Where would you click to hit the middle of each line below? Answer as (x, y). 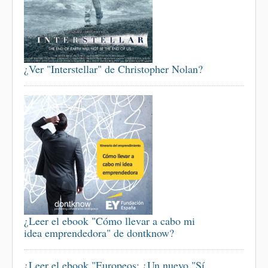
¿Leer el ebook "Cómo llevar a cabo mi (109, 221)
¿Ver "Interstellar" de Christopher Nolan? (113, 69)
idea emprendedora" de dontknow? (99, 233)
